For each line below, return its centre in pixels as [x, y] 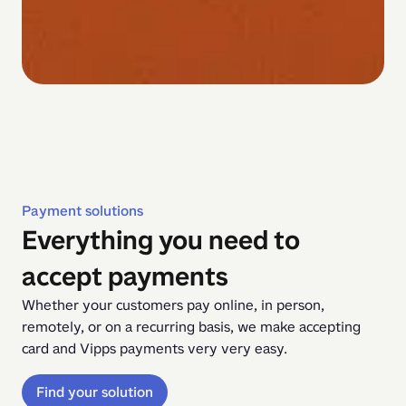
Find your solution [95, 392]
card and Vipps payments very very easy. [155, 349]
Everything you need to [161, 241]
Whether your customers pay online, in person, [173, 305]
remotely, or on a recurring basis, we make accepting [191, 327]
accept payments [125, 277]
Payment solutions [82, 211]
